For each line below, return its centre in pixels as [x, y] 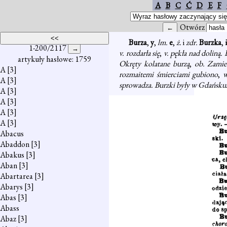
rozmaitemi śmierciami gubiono [169, 74]
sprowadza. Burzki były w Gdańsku [173, 85]
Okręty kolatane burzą [154, 64]
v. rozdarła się [140, 53]
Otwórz [193, 27]
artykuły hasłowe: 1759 [54, 59]
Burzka [211, 42]
